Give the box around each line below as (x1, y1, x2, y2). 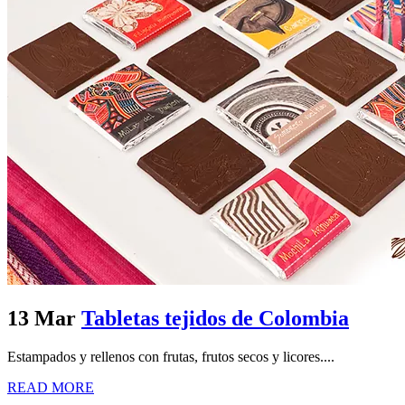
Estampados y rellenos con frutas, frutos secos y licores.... (7, 348, 334, 364)
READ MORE (7, 379, 94, 395)
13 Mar (7, 306, 76, 331)
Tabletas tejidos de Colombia (81, 306, 349, 331)
